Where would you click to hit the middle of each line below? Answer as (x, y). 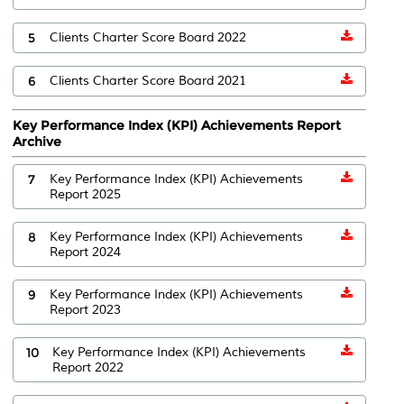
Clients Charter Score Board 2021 (148, 80)
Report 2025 (85, 194)
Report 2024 (85, 252)
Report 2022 (88, 367)
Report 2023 (85, 309)
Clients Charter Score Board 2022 (148, 37)
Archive (37, 141)
